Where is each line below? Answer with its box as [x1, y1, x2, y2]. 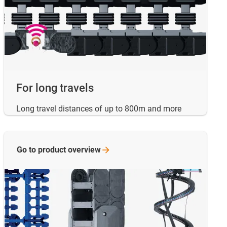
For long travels [16, 81, 94, 94]
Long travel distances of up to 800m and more [16, 103, 181, 113]
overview [68, 144, 101, 155]
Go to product [17, 144, 68, 155]
